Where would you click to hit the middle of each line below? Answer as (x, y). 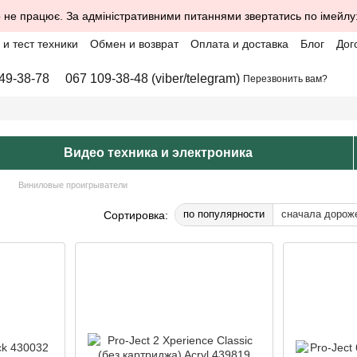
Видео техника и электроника (158, 153)
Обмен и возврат (134, 44)
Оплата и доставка (239, 44)
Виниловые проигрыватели (73, 185)
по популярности (224, 214)
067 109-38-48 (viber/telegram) (153, 78)
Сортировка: (136, 215)
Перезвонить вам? (286, 79)
